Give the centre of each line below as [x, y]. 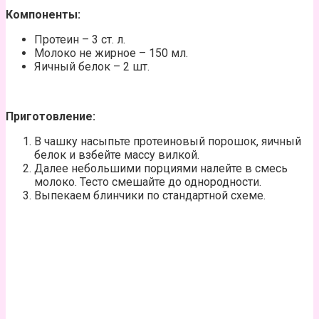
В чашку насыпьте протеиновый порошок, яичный [168, 141]
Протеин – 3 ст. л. [80, 39]
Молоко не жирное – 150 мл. [111, 53]
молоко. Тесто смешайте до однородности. [148, 182]
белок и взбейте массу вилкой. [117, 155]
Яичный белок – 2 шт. [92, 66]
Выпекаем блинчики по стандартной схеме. [150, 195]
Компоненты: [43, 14]
